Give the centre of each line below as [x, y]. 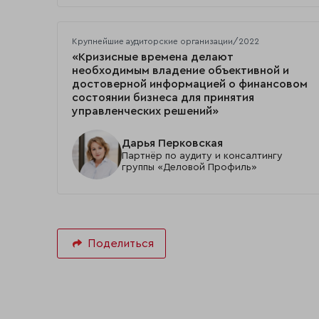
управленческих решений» [145, 111]
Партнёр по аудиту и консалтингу [202, 156]
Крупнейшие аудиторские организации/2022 [166, 42]
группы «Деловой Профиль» [189, 167]
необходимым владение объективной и [181, 71]
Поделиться [121, 244]
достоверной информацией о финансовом [190, 84]
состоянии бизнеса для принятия [163, 98]
